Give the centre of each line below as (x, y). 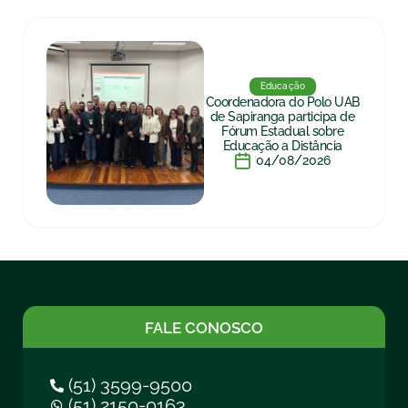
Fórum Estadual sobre (282, 131)
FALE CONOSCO (204, 328)
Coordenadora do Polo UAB (282, 102)
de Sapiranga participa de (282, 117)
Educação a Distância (282, 146)
